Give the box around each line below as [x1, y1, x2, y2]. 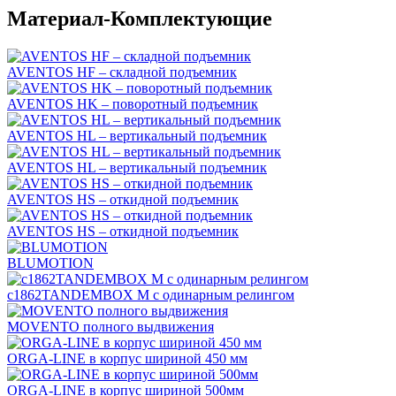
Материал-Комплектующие [7, 6, 272, 30]
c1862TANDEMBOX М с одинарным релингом [7, 286, 294, 302]
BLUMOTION [7, 255, 94, 270]
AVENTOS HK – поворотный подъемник [7, 95, 258, 111]
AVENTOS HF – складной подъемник [7, 64, 237, 80]
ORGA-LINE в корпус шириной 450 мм [7, 350, 247, 366]
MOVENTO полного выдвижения [7, 318, 214, 334]
